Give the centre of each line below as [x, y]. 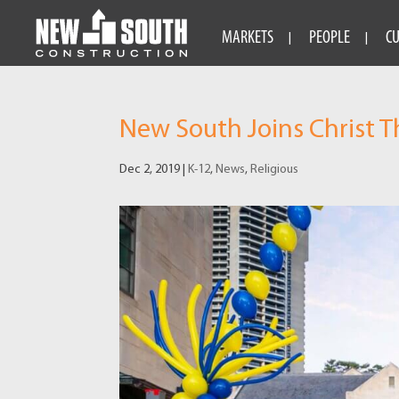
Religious [275, 170]
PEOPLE [330, 39]
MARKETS [248, 39]
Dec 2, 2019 [150, 170]
